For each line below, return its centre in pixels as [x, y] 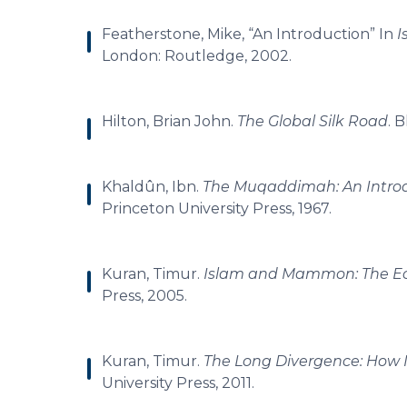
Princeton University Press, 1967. [217, 208]
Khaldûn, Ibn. [152, 187]
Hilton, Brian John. [169, 121]
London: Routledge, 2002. [197, 56]
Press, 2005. [144, 296]
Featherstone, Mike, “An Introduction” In [249, 34]
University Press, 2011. [178, 383]
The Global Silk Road [313, 121]
